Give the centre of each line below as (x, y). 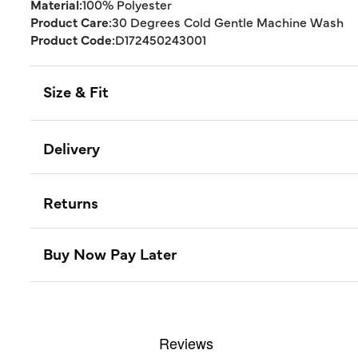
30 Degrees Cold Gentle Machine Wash (228, 22)
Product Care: (71, 22)
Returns (71, 202)
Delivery (72, 148)
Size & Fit (76, 91)
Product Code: (73, 39)
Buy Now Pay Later (110, 253)
